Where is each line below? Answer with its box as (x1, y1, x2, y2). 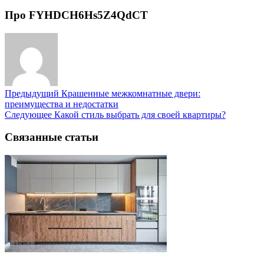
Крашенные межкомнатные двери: (59, 88, 200, 98)
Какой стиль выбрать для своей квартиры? (52, 109, 226, 120)
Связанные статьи (5, 131, 98, 144)
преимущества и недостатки (5, 98, 118, 109)
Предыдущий (5, 88, 59, 98)
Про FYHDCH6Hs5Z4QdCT (5, 8, 148, 21)
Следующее (5, 109, 52, 120)
